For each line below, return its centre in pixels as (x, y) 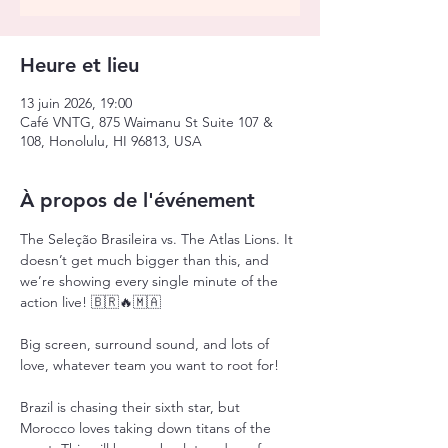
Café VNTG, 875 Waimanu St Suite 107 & (146, 122)
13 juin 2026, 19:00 (76, 103)
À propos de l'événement (137, 200)
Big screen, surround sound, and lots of (146, 344)
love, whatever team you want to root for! (149, 365)
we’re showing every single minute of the (151, 281)
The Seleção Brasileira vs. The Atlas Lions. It (158, 239)
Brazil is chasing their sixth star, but (132, 407)
